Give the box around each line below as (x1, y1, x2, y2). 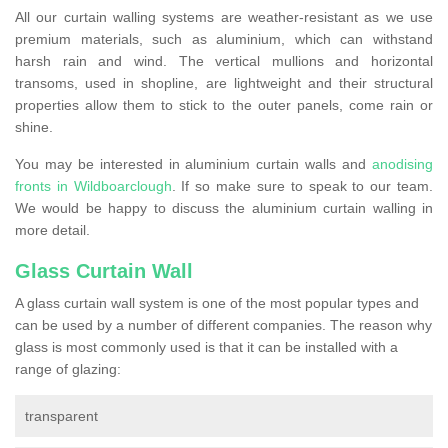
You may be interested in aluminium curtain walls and (15, 156, 372, 173)
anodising (372, 156, 433, 173)
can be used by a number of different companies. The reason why (15, 317, 432, 334)
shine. (15, 119, 57, 136)
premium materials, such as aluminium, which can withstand (15, 31, 433, 48)
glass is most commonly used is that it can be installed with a (15, 339, 398, 356)
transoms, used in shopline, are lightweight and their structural (15, 75, 433, 92)
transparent (25, 408, 98, 425)
